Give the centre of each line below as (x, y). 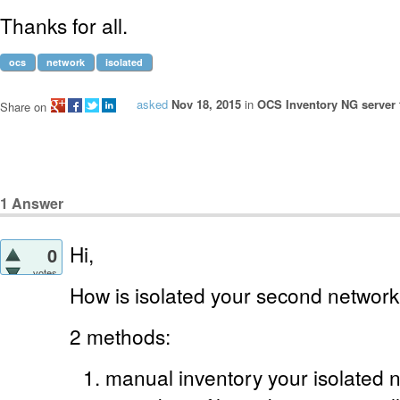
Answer (36, 204)
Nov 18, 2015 (206, 104)
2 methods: (120, 336)
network (66, 62)
